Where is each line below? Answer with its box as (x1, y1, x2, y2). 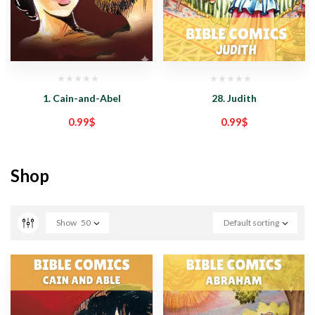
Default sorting (224, 217, 279, 228)
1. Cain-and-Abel (42, 91, 121, 104)
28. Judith (212, 91, 257, 104)
